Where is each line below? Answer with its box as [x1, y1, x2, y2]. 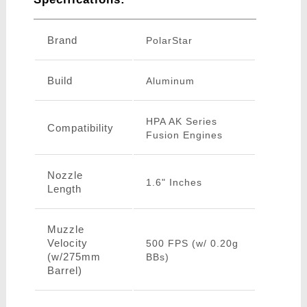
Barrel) [47, 265, 82, 277]
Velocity [47, 237, 88, 249]
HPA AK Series [145, 116, 217, 127]
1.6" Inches [145, 177, 202, 188]
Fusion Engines [145, 130, 223, 141]
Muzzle [47, 223, 84, 236]
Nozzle [47, 169, 83, 182]
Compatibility [47, 122, 114, 134]
